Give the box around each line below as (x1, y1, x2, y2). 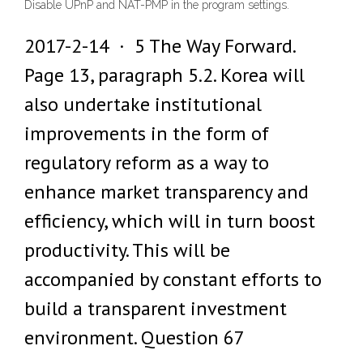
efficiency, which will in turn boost (24, 208, 315, 233)
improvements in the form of (24, 121, 269, 146)
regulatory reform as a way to (24, 150, 269, 175)
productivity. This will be (24, 237, 230, 263)
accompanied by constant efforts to (24, 267, 322, 292)
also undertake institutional (24, 92, 262, 117)
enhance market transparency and (24, 179, 309, 204)
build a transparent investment (24, 296, 287, 321)
